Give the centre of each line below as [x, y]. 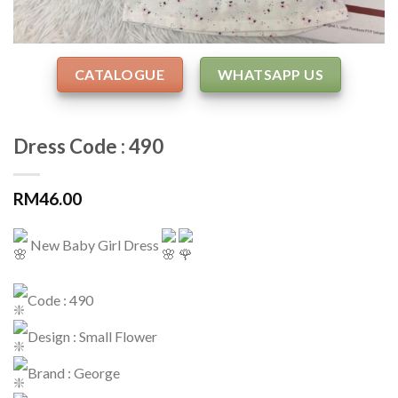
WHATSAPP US [270, 74]
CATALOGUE [120, 74]
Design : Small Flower [92, 336]
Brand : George [74, 372]
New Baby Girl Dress [95, 245]
